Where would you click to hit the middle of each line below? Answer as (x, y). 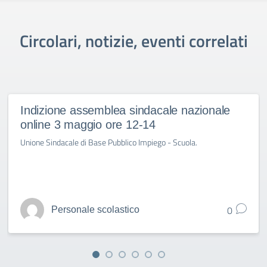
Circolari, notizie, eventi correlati (133, 41)
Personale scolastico (95, 209)
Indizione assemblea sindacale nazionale (125, 110)
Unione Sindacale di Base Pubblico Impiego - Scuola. (109, 142)
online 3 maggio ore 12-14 (88, 125)
